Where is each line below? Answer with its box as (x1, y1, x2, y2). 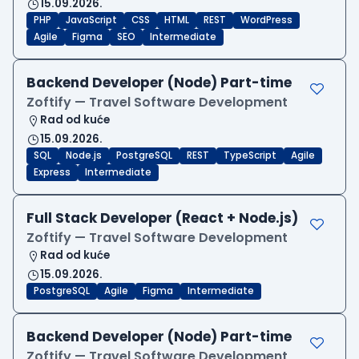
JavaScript (66, 14, 117, 27)
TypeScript (224, 149, 276, 163)
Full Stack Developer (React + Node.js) (26, 208, 298, 228)
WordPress (240, 14, 292, 27)
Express (34, 166, 71, 179)
